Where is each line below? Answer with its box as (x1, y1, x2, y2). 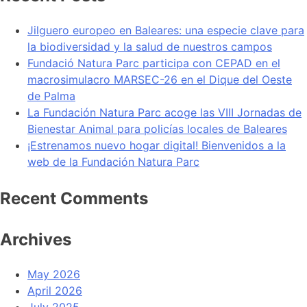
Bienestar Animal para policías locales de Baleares (27, 121, 287, 136)
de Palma (27, 88, 75, 103)
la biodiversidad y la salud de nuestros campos (27, 39, 272, 53)
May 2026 (27, 267, 80, 281)
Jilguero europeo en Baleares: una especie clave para (27, 23, 304, 37)
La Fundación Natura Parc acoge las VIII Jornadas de (27, 105, 302, 119)
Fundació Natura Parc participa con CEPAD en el (27, 56, 280, 70)
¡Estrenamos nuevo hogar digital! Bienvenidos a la (27, 138, 286, 152)
